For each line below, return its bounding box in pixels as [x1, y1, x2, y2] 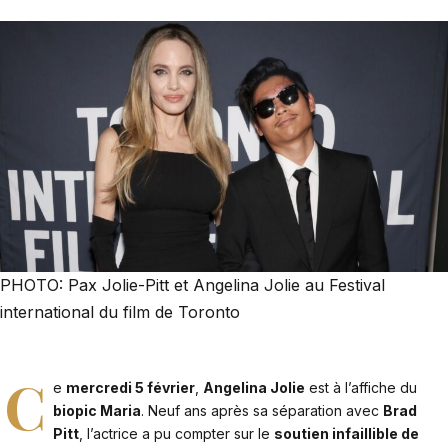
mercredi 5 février [66, 379, 196, 397]
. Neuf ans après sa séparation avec [141, 402, 384, 420]
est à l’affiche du [305, 379, 418, 397]
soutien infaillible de [274, 425, 420, 443]
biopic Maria [53, 402, 142, 420]
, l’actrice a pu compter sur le [79, 425, 275, 443]
